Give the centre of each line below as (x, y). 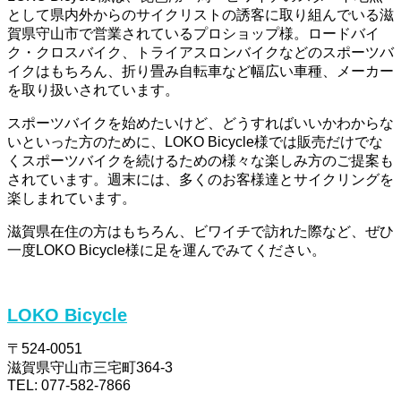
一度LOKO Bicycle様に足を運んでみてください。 (166, 251)
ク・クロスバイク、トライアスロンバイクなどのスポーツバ (200, 53)
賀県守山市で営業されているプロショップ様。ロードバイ (193, 34)
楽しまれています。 (72, 199)
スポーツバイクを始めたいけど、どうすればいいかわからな (200, 124)
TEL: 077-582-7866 (69, 386)
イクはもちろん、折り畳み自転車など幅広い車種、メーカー (200, 72)
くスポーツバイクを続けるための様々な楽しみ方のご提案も (200, 161)
